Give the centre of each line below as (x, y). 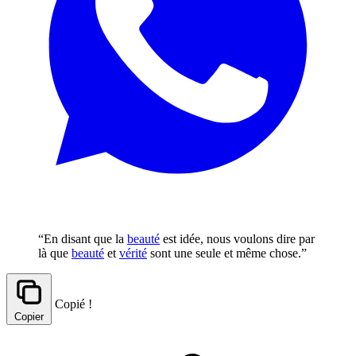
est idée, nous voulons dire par (237, 238)
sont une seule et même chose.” (227, 253)
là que (55, 253)
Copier (29, 316)
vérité (133, 253)
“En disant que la (83, 238)
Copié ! (74, 304)
